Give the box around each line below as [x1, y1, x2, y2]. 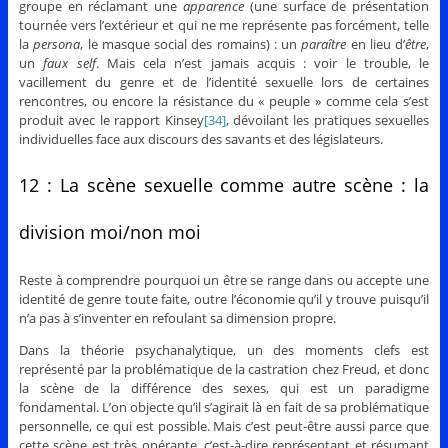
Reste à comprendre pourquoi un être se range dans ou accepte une [18, 270, 430, 289]
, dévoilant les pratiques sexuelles [225, 110, 430, 129]
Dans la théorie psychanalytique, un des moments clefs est [18, 340, 430, 359]
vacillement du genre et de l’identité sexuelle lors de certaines [18, 72, 430, 91]
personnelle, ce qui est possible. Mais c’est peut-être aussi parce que [18, 416, 430, 435]
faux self [43, 53, 96, 72]
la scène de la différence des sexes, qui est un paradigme [18, 378, 430, 397]
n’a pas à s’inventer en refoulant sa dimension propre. [18, 308, 336, 327]
